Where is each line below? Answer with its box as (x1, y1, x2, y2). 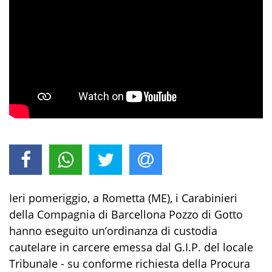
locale (223, 240, 253, 255)
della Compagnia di (9, 207, 111, 222)
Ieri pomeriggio (9, 191, 87, 206)
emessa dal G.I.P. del (110, 240, 223, 255)
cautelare (9, 240, 59, 255)
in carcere (59, 240, 110, 255)
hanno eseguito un (9, 223, 105, 239)
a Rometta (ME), (93, 191, 175, 206)
